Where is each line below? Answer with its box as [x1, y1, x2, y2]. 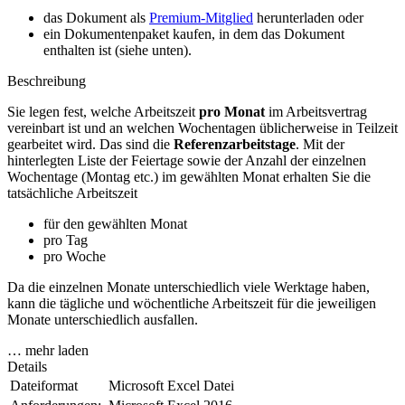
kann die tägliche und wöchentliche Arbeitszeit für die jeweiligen [7, 296, 376, 312]
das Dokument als [43, 10, 149, 26]
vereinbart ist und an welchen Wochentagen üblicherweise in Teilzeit [7, 120, 398, 137]
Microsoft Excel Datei [108, 378, 234, 394]
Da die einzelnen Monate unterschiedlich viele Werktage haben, [7, 279, 370, 296]
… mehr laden [7, 343, 89, 359]
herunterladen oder [253, 10, 363, 26]
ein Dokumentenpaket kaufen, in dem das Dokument [43, 26, 344, 42]
